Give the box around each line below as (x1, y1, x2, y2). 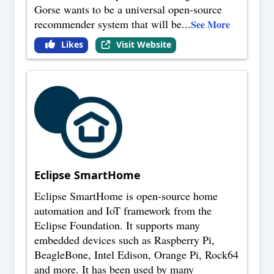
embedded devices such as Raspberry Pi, (34, 232, 215, 248)
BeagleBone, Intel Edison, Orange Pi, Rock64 (34, 247, 239, 262)
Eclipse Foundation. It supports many (34, 218, 200, 233)
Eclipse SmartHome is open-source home (34, 188, 218, 204)
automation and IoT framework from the (34, 203, 212, 218)
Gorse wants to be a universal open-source (34, 2, 222, 17)
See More (191, 17, 230, 32)
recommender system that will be (34, 17, 182, 32)
